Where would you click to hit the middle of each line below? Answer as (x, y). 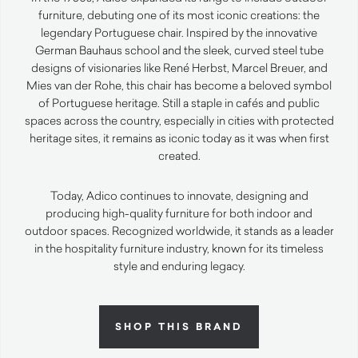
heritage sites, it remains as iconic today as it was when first (179, 138)
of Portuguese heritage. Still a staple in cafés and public (179, 103)
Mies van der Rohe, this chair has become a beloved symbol (179, 86)
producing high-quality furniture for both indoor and (179, 213)
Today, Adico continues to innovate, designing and (179, 196)
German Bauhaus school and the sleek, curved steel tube (179, 50)
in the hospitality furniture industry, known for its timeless (179, 249)
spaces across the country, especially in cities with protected (179, 121)
